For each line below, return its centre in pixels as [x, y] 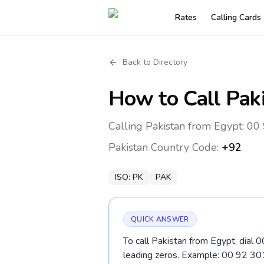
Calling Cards [236, 17]
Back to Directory [155, 62]
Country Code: [185, 147]
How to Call [167, 99]
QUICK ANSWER [160, 219]
